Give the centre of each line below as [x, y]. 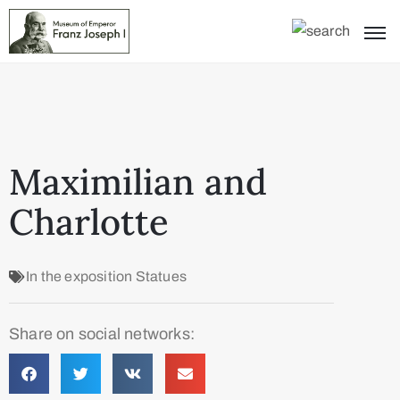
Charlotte [89, 221]
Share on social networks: [102, 333]
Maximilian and [138, 181]
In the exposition [79, 276]
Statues [161, 276]
